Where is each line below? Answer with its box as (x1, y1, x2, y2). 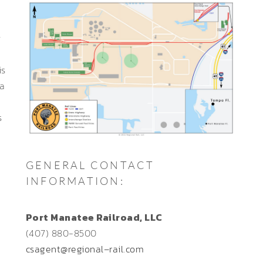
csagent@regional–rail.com (26, 241, 144, 256)
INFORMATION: (26, 174, 124, 187)
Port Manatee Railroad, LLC (26, 210, 163, 224)
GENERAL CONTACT (26, 158, 155, 171)
